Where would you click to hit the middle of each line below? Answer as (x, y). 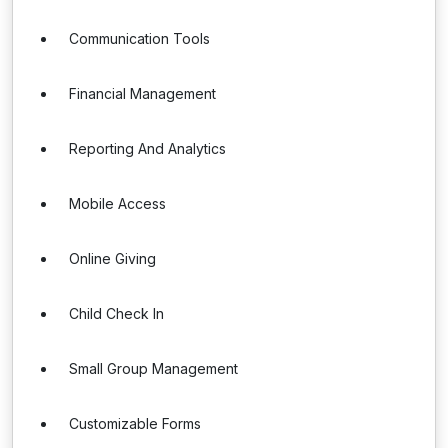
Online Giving (112, 258)
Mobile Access (117, 203)
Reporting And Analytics (147, 148)
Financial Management (142, 93)
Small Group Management (153, 368)
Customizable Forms (135, 423)
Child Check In (116, 313)
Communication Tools (139, 38)
